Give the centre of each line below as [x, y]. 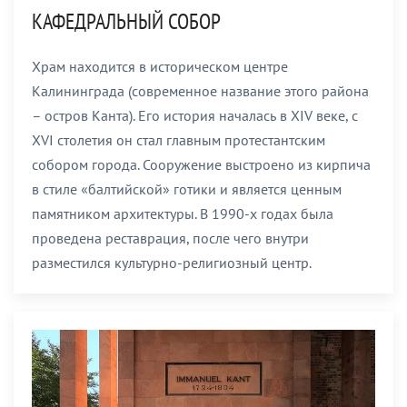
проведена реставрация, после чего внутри [170, 238]
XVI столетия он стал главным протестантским [179, 140]
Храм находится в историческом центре [160, 67]
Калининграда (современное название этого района [200, 91]
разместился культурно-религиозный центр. [172, 263]
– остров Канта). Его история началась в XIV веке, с [195, 116]
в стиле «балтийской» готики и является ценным [187, 189]
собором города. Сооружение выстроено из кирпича [201, 165]
